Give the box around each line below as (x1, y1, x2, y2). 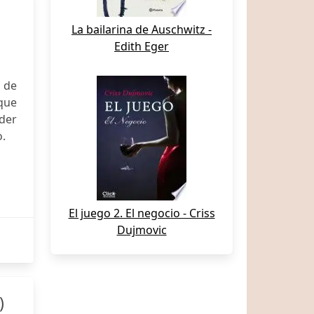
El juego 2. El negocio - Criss (68, 205, 215, 221)
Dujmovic (116, 222, 167, 238)
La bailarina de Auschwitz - (71, 22, 212, 37)
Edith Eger (114, 39, 169, 54)
